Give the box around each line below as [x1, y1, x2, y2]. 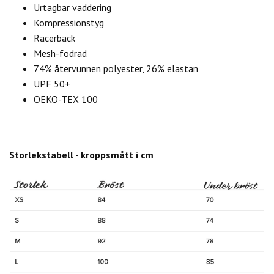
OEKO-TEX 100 [34, 92, 98, 105]
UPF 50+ [34, 77, 70, 90]
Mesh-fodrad [34, 46, 87, 59]
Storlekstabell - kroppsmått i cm [9, 148, 154, 161]
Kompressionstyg [34, 16, 104, 29]
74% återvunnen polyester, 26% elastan [34, 62, 198, 75]
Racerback [34, 31, 75, 44]
